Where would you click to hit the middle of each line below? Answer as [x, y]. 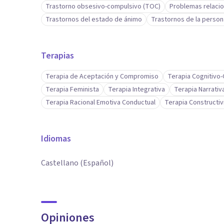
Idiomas [56, 139]
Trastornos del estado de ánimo [94, 19]
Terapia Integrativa [136, 89]
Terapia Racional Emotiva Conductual [100, 102]
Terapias [57, 56]
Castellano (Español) [77, 163]
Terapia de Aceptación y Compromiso [102, 76]
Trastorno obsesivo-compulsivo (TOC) [103, 6]
